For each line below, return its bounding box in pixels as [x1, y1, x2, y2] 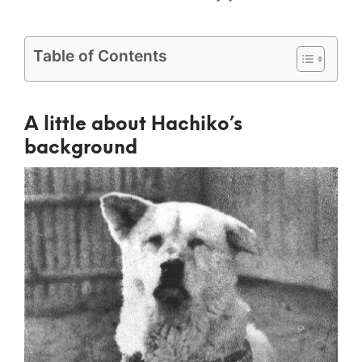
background [24, 138, 142, 158]
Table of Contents [33, 45, 167, 65]
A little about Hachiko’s [24, 115, 242, 135]
